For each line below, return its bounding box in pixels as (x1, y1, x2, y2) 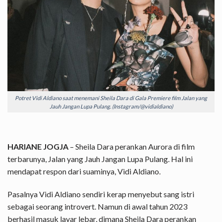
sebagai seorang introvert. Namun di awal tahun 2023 (7, 201, 187, 211)
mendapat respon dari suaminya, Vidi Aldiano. (7, 166, 161, 176)
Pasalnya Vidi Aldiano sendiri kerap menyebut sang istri (7, 189, 194, 199)
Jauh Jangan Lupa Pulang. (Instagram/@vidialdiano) (49, 103, 173, 110)
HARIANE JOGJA (7, 142, 68, 152)
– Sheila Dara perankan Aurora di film (68, 142, 195, 152)
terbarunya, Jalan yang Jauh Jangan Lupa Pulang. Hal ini (7, 154, 193, 164)
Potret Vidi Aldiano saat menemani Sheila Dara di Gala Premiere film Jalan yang (15, 94, 207, 101)
